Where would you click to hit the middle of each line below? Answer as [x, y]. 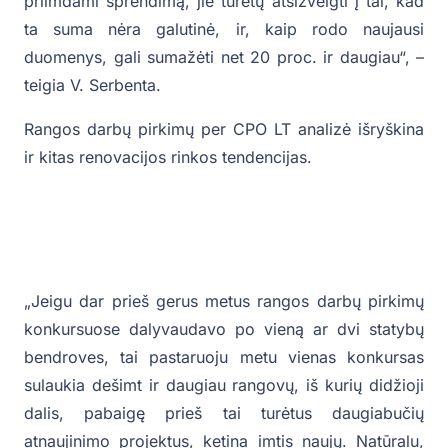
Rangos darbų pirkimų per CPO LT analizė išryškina [224, 128]
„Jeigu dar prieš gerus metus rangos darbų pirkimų [224, 300]
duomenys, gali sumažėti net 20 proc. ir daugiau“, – [224, 56]
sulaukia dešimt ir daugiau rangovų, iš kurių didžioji [224, 384]
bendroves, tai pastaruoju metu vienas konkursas [224, 356]
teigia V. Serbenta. [92, 84]
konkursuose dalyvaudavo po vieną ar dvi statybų [224, 328]
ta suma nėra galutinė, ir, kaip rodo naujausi [224, 28]
